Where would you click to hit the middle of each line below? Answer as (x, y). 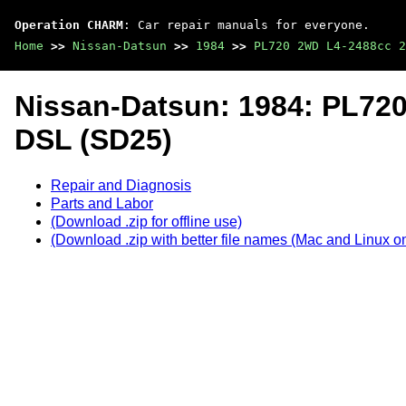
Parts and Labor (102, 203)
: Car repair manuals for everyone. (246, 25)
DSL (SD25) (93, 140)
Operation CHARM (69, 25)
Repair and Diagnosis (121, 185)
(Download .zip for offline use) (146, 221)
